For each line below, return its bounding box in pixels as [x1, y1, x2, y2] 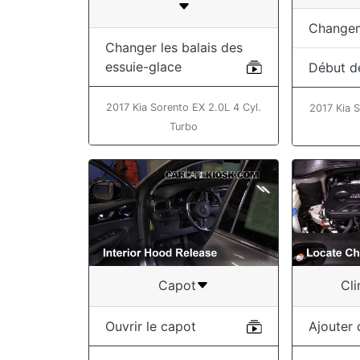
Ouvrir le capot [105, 317, 196, 334]
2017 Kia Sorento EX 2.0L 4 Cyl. [106, 100, 262, 113]
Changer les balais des [105, 39, 243, 55]
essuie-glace [105, 58, 182, 75]
